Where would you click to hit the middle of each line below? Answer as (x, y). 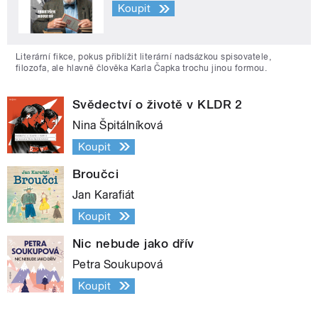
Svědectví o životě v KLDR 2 (158, 104)
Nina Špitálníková (118, 125)
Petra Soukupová (118, 264)
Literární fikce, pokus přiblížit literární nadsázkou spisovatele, (144, 56)
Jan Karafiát (104, 194)
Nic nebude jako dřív (133, 243)
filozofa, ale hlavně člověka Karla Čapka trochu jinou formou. (142, 68)
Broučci (96, 174)
